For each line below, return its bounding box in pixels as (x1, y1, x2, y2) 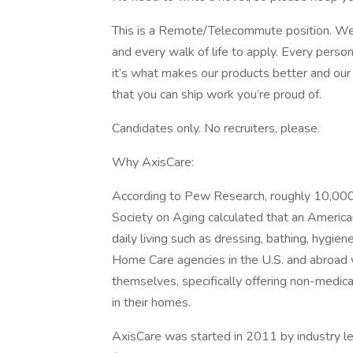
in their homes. (112, 294, 191, 311)
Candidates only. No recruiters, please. (112, 120, 320, 137)
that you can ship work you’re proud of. (112, 86, 321, 103)
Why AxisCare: (112, 154, 194, 171)
